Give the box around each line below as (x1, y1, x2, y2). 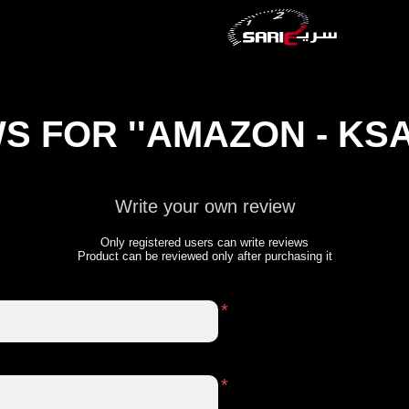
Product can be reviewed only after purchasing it (77, 249, 332, 263)
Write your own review (114, 196, 295, 216)
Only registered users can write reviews (100, 236, 309, 249)
